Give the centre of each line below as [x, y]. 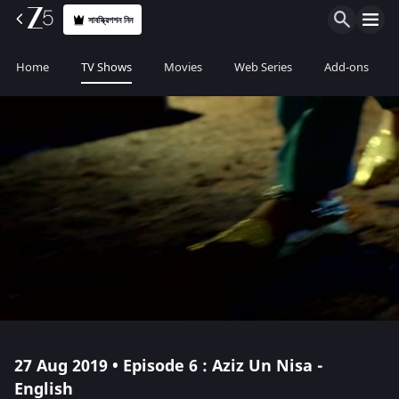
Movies [183, 67]
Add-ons [346, 67]
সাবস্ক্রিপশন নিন [111, 20]
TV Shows [106, 67]
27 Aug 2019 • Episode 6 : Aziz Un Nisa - [169, 366]
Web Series [263, 67]
